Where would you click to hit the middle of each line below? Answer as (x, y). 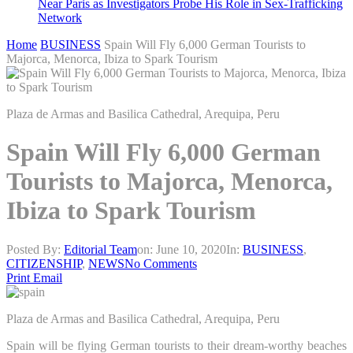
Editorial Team (100, 249)
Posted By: (35, 249)
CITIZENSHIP (44, 263)
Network (60, 18)
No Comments (161, 263)
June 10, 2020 (191, 249)
